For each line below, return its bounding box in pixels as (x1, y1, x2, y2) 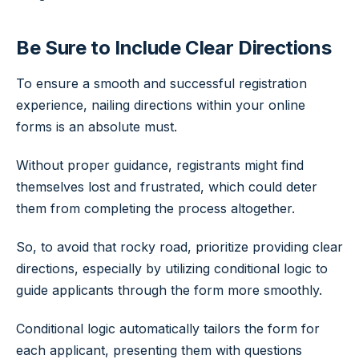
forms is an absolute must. (16, 119, 177, 135)
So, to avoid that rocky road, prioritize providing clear (16, 238, 343, 255)
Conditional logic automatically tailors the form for (16, 320, 320, 337)
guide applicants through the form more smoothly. (16, 281, 322, 298)
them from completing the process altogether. (16, 200, 295, 217)
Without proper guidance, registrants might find (16, 157, 304, 174)
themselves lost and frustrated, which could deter (16, 179, 317, 196)
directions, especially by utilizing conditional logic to (16, 260, 328, 276)
